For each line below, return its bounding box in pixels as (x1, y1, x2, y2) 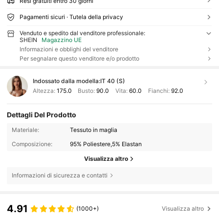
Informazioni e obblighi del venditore (19, 45, 118, 53)
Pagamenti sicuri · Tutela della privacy (19, 13, 123, 21)
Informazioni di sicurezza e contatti (11, 172, 108, 179)
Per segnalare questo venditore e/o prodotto (19, 54, 139, 62)
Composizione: (11, 140, 52, 148)
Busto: (76, 87, 97, 95)
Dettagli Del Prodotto (7, 110, 77, 119)
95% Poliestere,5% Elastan (70, 140, 142, 148)
